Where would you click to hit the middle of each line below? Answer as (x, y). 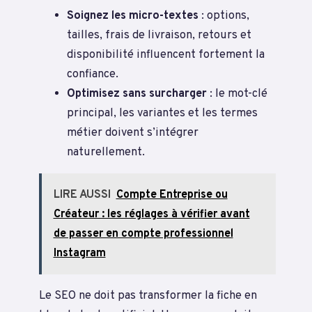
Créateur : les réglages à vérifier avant (151, 214)
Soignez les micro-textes (133, 15)
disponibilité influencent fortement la (166, 54)
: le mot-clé (237, 93)
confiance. (93, 74)
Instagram (79, 253)
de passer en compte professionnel (143, 234)
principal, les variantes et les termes (162, 113)
